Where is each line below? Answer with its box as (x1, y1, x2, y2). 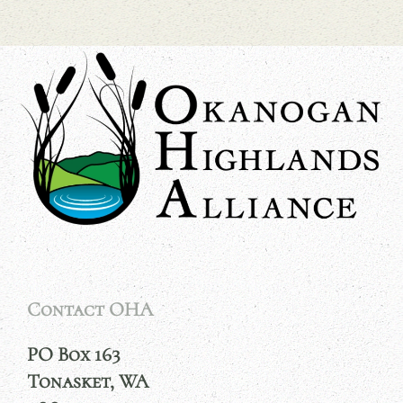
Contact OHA (27, 298, 153, 322)
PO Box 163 (27, 343, 121, 367)
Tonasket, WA (27, 370, 148, 394)
